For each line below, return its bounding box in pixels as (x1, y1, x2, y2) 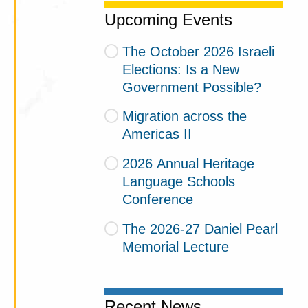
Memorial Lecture (122, 239, 230, 254)
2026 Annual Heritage (122, 156, 254, 172)
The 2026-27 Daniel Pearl (122, 221, 278, 236)
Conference (122, 192, 194, 208)
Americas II (122, 126, 192, 142)
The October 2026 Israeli (122, 43, 274, 59)
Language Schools (122, 174, 236, 190)
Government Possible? (122, 79, 262, 95)
